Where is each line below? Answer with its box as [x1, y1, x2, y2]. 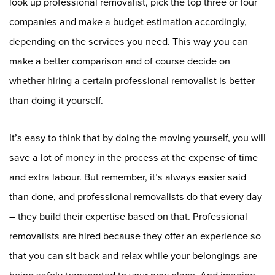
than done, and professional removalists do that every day [9, 190, 262, 203]
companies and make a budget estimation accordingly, [9, 15, 247, 28]
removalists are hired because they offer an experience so [9, 230, 261, 242]
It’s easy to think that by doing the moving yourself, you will [9, 131, 266, 144]
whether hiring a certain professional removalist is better [9, 74, 255, 87]
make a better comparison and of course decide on [9, 55, 230, 68]
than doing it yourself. [9, 94, 103, 107]
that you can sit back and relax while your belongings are [9, 249, 257, 262]
